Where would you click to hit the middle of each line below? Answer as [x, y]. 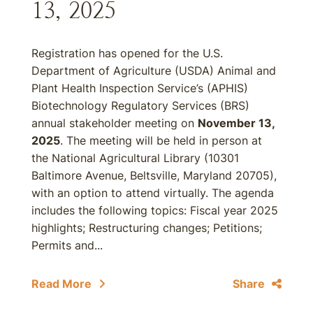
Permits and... [67, 245]
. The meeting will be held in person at [161, 140]
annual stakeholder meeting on [115, 123]
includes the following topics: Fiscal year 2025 [155, 210]
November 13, [236, 123]
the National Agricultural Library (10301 [135, 158]
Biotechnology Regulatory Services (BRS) [140, 105]
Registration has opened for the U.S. [127, 53]
